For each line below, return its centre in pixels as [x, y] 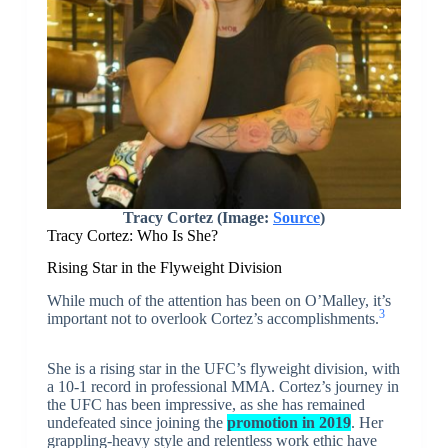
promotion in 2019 [288, 423]
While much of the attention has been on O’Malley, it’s [218, 301]
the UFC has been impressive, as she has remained [205, 405]
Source [296, 217]
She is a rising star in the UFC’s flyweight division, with [223, 369]
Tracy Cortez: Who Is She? [132, 235]
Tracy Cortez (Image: [197, 217]
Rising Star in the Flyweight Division [164, 268]
